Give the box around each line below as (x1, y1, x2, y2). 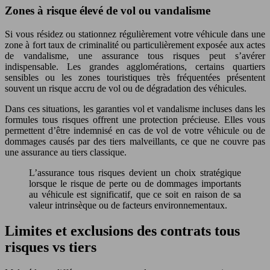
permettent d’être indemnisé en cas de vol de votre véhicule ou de (5, 125, 265, 136)
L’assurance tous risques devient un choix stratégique (29, 167, 241, 178)
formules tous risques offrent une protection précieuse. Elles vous (5, 114, 265, 125)
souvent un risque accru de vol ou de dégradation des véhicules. (5, 83, 246, 93)
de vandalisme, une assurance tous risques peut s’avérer (5, 50, 265, 61)
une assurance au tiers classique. (5, 146, 127, 157)
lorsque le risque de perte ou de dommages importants (29, 178, 241, 189)
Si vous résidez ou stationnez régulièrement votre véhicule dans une (5, 28, 265, 39)
